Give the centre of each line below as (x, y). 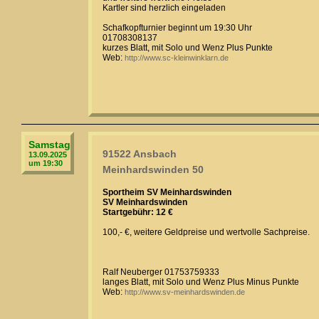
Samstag (49, 145)
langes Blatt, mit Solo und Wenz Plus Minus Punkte (201, 282)
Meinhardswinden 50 (153, 169)
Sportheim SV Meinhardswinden (167, 192)
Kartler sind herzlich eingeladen (164, 8)
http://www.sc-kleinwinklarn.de (177, 58)
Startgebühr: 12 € (138, 212)
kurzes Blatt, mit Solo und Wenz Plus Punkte (188, 48)
